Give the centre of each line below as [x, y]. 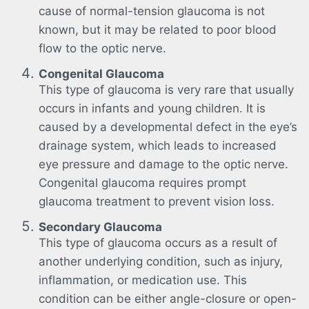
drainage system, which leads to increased [158, 145]
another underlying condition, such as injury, [161, 261]
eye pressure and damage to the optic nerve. [163, 164]
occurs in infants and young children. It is [152, 108]
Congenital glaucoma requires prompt [142, 182]
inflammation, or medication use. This [143, 280]
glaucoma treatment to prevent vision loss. [157, 201]
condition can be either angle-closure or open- [168, 298]
